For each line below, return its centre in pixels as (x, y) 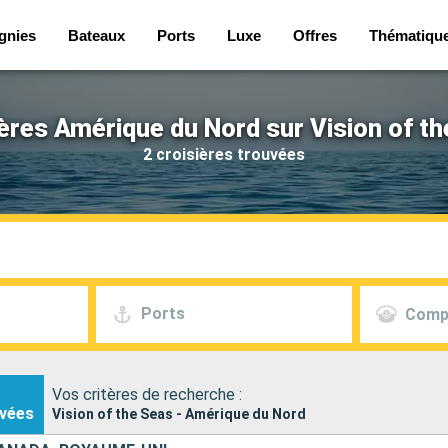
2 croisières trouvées (224, 154)
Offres (314, 35)
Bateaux (96, 35)
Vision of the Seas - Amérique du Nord (179, 413)
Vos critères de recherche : (147, 394)
